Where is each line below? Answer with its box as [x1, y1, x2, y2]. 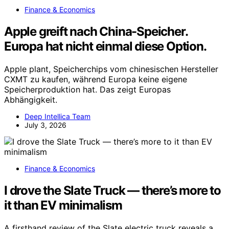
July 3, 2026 [25, 121, 66, 130]
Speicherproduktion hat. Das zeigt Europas [4, 84, 171, 95]
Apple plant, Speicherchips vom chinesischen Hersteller [4, 64, 218, 75]
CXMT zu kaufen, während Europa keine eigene [4, 74, 187, 85]
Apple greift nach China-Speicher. [4, 24, 188, 39]
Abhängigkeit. [4, 95, 57, 105]
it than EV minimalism [4, 198, 122, 213]
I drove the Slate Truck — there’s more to [4, 183, 221, 198]
